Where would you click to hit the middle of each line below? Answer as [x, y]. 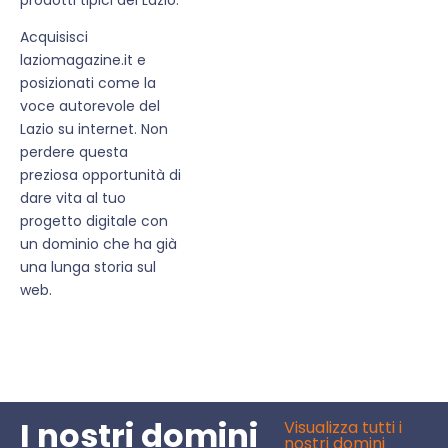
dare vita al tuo [73, 198]
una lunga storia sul [88, 267]
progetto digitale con [94, 221]
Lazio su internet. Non [94, 129]
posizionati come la [88, 83]
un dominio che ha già [98, 244]
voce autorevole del [90, 106]
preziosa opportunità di [100, 175]
